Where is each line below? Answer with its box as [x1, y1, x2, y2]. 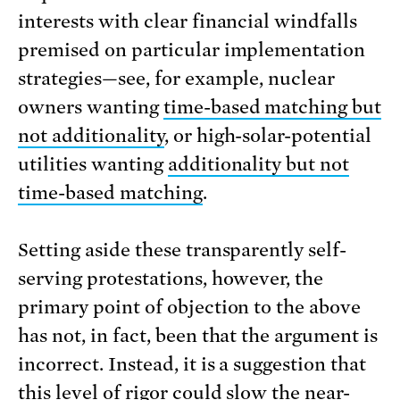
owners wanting [18, 96, 163, 119]
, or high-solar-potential [163, 125, 372, 147]
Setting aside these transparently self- [18, 239, 347, 262]
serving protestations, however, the [18, 268, 324, 290]
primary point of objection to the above [18, 296, 362, 319]
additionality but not [167, 154, 350, 176]
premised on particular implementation [18, 39, 366, 62]
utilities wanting [18, 154, 168, 176]
